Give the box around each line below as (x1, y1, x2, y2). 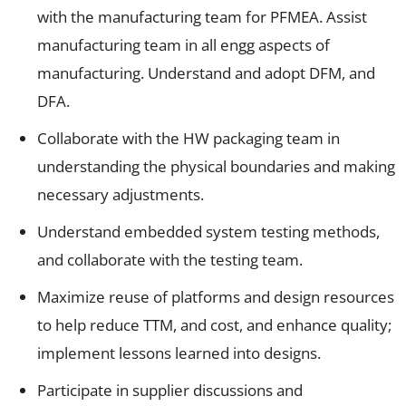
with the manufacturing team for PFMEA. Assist (37, 5, 367, 27)
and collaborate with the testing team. (37, 248, 303, 270)
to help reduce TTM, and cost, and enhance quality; (37, 314, 391, 335)
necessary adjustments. (37, 183, 204, 205)
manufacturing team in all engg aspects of (37, 34, 330, 55)
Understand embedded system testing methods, (37, 220, 380, 242)
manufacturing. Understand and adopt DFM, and (37, 62, 375, 83)
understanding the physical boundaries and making (37, 155, 395, 177)
